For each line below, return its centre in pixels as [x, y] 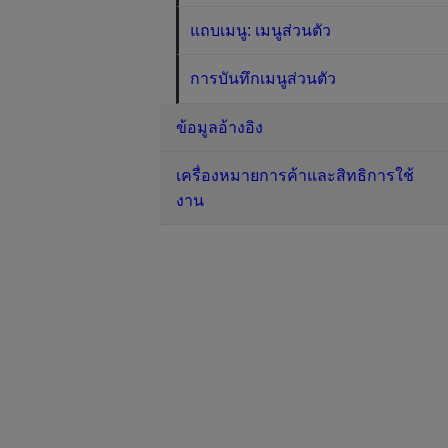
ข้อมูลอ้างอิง [219, 127]
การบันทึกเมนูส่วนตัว [263, 79]
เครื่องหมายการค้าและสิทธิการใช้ [295, 176]
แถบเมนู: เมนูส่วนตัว [261, 31]
